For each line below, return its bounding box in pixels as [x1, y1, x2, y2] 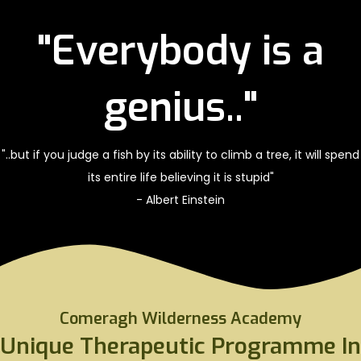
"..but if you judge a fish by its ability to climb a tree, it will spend [2, 146, 359, 163]
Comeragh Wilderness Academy [60, 307, 301, 330]
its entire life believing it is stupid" [87, 168, 274, 185]
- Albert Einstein [136, 191, 225, 208]
